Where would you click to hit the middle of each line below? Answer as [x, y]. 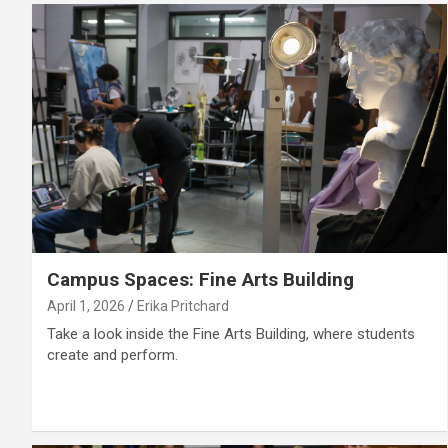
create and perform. [112, 354]
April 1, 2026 [86, 305]
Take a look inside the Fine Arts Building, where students [231, 333]
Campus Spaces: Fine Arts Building [200, 279]
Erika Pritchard [183, 305]
